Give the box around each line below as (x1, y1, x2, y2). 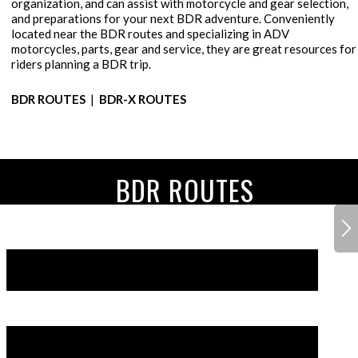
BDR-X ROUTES (99, 91, 186, 106)
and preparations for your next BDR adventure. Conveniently (11, 11, 335, 26)
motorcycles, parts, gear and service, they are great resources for (11, 42, 356, 57)
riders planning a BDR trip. (11, 57, 151, 72)
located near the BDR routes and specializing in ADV (11, 26, 289, 42)
